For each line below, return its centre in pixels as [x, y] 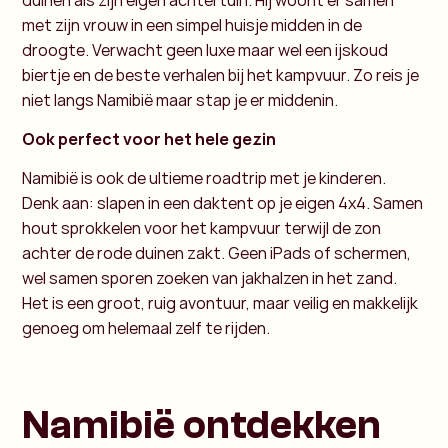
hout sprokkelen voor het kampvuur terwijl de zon [202, 228]
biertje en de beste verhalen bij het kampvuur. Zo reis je [221, 74]
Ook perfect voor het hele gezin [149, 138]
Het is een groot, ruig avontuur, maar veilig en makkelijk [220, 303]
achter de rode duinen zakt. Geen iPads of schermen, [217, 253]
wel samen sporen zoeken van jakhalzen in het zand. [210, 278]
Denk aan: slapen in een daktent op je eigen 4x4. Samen [223, 203]
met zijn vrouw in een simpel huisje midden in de [192, 24]
